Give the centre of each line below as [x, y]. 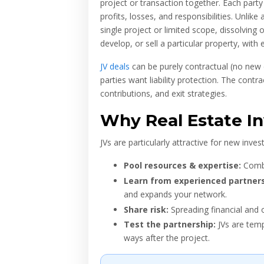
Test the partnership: [170, 225]
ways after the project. [167, 238]
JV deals [115, 66]
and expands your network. [175, 194]
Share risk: [146, 209]
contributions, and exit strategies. [164, 93]
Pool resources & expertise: [182, 165]
